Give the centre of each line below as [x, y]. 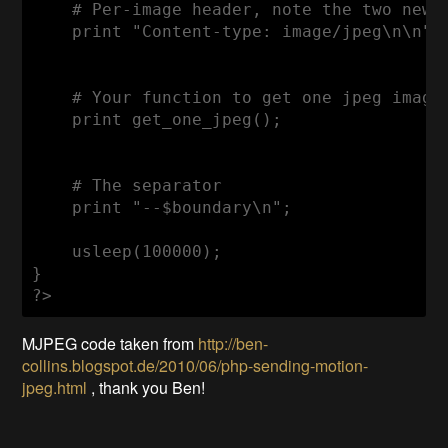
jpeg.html [55, 387]
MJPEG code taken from [110, 343]
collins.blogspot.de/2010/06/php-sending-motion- [195, 365]
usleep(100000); [127, 251]
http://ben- [233, 343]
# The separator [127, 185]
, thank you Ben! [146, 387]
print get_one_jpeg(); [157, 119]
